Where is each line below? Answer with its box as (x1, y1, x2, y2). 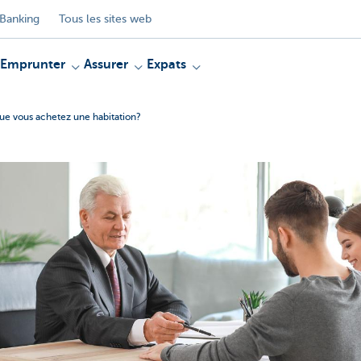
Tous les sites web (59, 12, 151, 25)
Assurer (84, 57, 128, 72)
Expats (147, 57, 186, 72)
